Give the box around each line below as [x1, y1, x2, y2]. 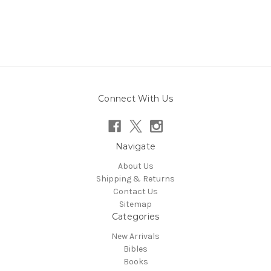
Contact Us [113, 186, 158, 197]
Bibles [123, 244, 148, 255]
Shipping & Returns [96, 174, 175, 184]
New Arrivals [111, 231, 160, 242]
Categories [111, 211, 160, 223]
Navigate [116, 141, 155, 152]
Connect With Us [98, 93, 173, 105]
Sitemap [119, 199, 152, 210]
